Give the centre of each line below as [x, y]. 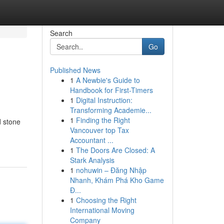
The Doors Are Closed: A [115, 150]
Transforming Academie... [110, 110]
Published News [75, 70]
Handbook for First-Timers [111, 90]
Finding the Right [103, 120]
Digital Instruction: [104, 100]
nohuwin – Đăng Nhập [111, 170]
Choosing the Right [106, 200]
